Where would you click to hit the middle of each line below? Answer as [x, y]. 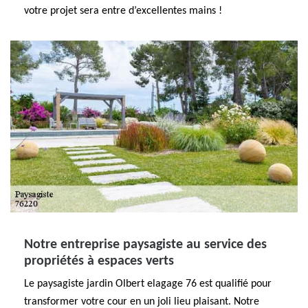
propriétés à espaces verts [99, 261]
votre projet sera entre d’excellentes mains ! [123, 11]
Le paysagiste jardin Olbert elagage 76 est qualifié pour [148, 284]
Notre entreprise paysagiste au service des [145, 245]
